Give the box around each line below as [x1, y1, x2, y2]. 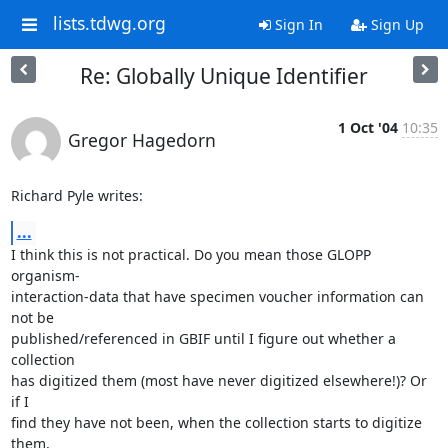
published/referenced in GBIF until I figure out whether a [10, 329, 396, 348]
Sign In [270, 15, 323, 34]
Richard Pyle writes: [10, 186, 143, 205]
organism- [10, 266, 80, 285]
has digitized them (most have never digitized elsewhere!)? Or [10, 371, 427, 390]
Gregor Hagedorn [67, 128, 216, 152]
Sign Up [366, 15, 424, 34]
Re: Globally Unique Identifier [80, 62, 368, 90]
